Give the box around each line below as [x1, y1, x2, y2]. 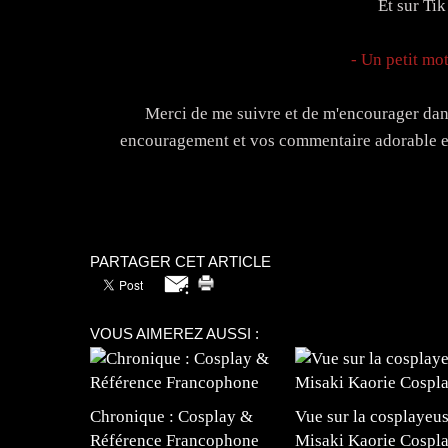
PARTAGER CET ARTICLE [89, 252, 271, 270]
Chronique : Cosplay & [89, 406, 253, 426]
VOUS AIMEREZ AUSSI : [89, 324, 259, 342]
